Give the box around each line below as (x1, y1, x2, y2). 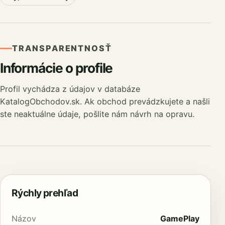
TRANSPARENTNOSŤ (12, 43, 113, 53)
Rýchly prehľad (12, 186, 78, 199)
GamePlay (160, 213, 199, 223)
